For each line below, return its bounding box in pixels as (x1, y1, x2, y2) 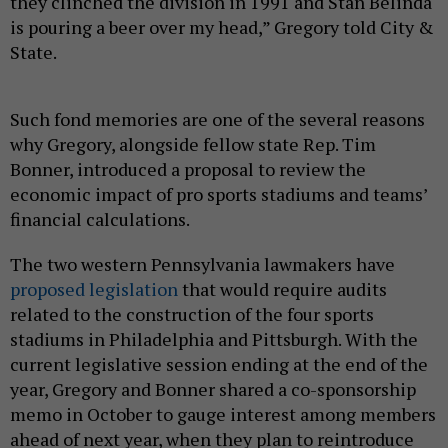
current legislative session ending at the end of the (10, 351, 428, 376)
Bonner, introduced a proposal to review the (10, 156, 366, 181)
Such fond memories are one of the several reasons (10, 106, 425, 131)
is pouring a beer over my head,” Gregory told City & (10, 14, 434, 39)
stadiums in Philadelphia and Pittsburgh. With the (10, 326, 418, 351)
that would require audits (178, 276, 387, 301)
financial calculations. (10, 206, 193, 231)
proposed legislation (10, 276, 178, 301)
